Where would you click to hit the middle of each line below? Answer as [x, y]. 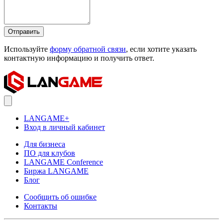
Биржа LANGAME [56, 171]
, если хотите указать [161, 49]
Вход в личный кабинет [64, 127]
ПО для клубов [50, 153]
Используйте [27, 49]
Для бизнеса [45, 144]
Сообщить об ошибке [60, 197]
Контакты [41, 206]
